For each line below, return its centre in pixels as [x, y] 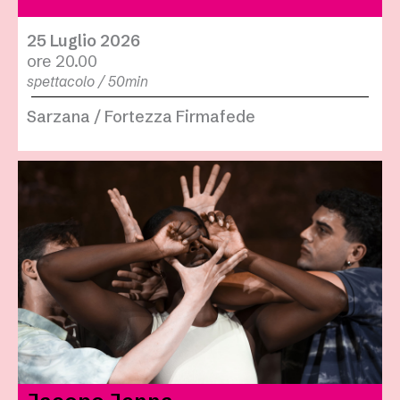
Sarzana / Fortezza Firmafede [141, 117]
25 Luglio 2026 [83, 41]
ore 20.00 [62, 62]
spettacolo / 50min [87, 82]
